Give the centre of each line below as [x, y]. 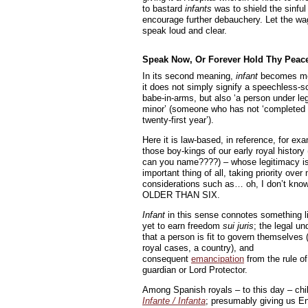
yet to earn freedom [183, 226]
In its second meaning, [189, 76]
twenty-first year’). [178, 120]
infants [198, 9]
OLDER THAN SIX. [181, 195]
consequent [167, 259]
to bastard [164, 9]
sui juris [238, 226]
